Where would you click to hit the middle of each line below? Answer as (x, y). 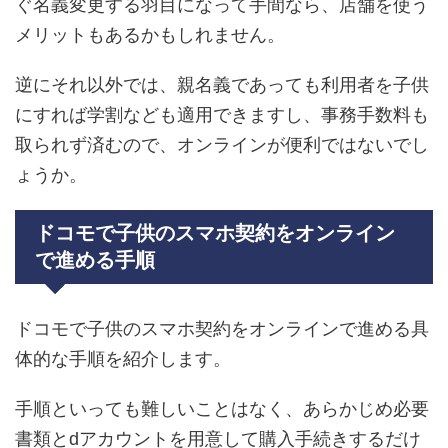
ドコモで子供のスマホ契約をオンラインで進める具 (222, 328)
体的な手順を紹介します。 (123, 358)
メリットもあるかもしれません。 (150, 34)
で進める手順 (95, 259)
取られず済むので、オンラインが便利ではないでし (222, 144)
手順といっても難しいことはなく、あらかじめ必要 (222, 408)
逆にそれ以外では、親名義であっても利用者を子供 (222, 84)
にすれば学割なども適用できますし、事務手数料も (222, 114)
